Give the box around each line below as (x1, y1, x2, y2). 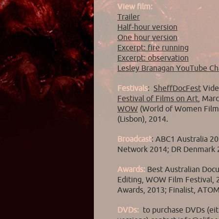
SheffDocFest (153, 84, 201, 93)
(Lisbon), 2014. (117, 114, 168, 124)
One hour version (117, 33, 177, 42)
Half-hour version (117, 22, 177, 32)
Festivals (117, 84, 148, 93)
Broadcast (117, 134, 152, 144)
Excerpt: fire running (117, 43, 189, 52)
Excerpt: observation (117, 53, 189, 63)
